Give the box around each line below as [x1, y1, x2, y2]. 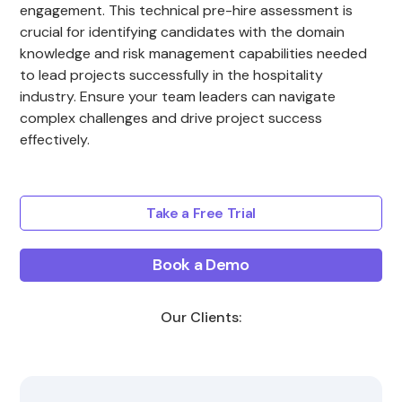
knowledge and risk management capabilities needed [20, 44, 368, 63]
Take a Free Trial [146, 204, 256, 223]
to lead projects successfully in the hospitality [20, 66, 324, 84]
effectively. [20, 130, 91, 149]
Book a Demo [153, 254, 249, 275]
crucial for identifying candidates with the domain [20, 22, 345, 41]
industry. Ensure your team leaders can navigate [20, 87, 336, 106]
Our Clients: [161, 308, 241, 327]
